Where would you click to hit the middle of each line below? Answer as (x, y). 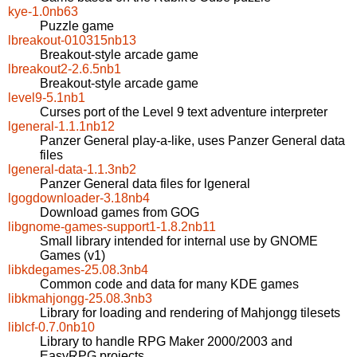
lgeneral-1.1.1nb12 (61, 127)
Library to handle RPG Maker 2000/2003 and (166, 342)
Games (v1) (73, 256)
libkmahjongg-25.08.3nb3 (80, 299)
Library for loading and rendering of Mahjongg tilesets (190, 313)
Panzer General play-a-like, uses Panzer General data (192, 141)
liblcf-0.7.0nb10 (51, 328)
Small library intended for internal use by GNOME (179, 241)
